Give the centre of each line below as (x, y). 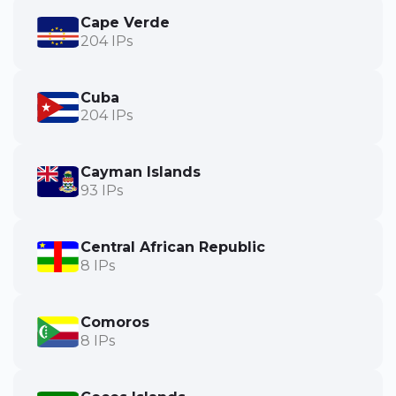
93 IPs (102, 191)
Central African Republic (173, 247)
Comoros (115, 322)
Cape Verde (125, 22)
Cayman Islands (141, 172)
